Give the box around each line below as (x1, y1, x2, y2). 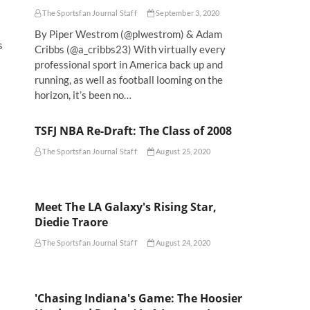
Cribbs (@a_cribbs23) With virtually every (35, 42, 226, 55)
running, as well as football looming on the (35, 73, 223, 86)
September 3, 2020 (154, 8, 220, 17)
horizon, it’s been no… (35, 88, 131, 101)
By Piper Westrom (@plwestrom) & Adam (35, 27, 222, 40)
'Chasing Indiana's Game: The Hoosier (35, 290, 242, 306)
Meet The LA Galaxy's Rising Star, (35, 199, 217, 215)
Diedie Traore (35, 214, 108, 230)
